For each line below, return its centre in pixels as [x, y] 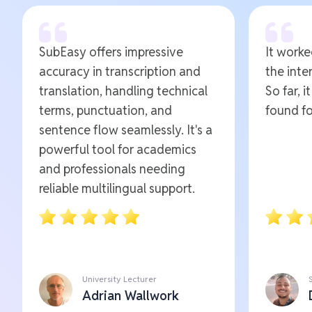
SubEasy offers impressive [111, 52]
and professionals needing [112, 169]
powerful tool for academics [118, 149]
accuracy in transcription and [120, 71]
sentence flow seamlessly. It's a [126, 130]
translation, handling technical [123, 91]
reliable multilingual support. [117, 188]
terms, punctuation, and [106, 110]
